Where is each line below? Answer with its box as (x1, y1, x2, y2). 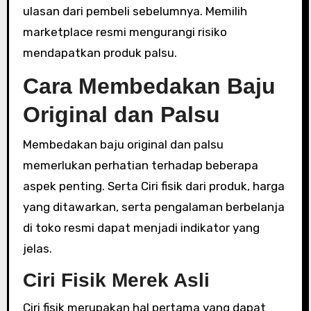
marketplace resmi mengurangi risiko (22, 25, 227, 39)
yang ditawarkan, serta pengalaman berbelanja (22, 199, 285, 214)
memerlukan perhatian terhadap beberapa (22, 158, 258, 172)
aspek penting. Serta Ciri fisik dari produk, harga (22, 178, 285, 193)
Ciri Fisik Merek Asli (22, 269, 210, 291)
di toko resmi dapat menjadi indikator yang (22, 220, 260, 235)
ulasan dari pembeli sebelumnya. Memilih (22, 4, 247, 18)
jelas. (22, 241, 52, 255)
